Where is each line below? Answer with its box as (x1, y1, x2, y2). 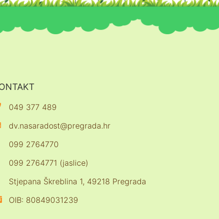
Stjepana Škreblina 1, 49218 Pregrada (9, 176, 146, 186)
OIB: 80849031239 (9, 195, 78, 205)
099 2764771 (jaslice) (9, 157, 88, 168)
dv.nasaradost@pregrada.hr (9, 120, 110, 131)
